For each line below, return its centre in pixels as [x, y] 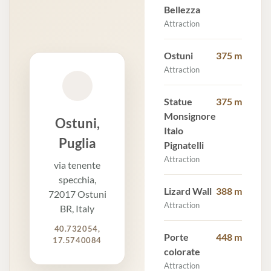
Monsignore [190, 116]
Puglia [77, 143]
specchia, [77, 179]
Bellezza [182, 10]
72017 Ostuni [77, 194]
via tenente [77, 165]
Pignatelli [184, 145]
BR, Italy [77, 208]
